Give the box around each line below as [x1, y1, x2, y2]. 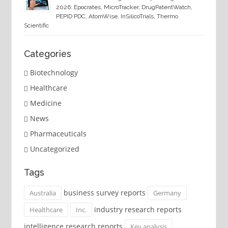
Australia [29, 188, 56, 198]
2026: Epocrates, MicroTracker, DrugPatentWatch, [55, 4, 192, 11]
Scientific [23, 22, 49, 30]
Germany [153, 188, 181, 198]
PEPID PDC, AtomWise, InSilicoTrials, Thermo [55, 13, 178, 20]
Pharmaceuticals [30, 128, 87, 138]
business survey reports [61, 188, 148, 198]
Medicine [30, 98, 62, 108]
